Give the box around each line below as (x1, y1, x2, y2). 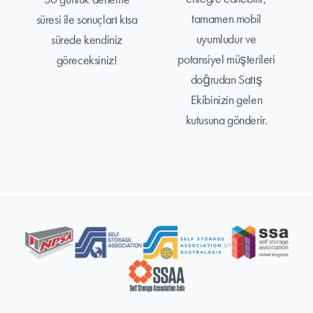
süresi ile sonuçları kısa (36, 11, 138, 27)
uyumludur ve (196, 31, 257, 47)
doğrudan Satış (190, 71, 263, 87)
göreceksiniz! (56, 52, 117, 68)
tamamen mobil (191, 10, 261, 27)
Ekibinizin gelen (190, 92, 263, 108)
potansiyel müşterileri (177, 51, 275, 67)
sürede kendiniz (51, 31, 122, 48)
